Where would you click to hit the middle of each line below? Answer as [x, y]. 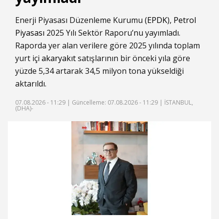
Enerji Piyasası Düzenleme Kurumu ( [81, 20]
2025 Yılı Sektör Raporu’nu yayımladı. [112, 33]
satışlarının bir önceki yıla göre [133, 58]
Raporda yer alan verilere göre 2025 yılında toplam [108, 45]
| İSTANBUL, [175, 102]
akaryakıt [59, 58]
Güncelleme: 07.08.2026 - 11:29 [115, 102]
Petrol [185, 20]
